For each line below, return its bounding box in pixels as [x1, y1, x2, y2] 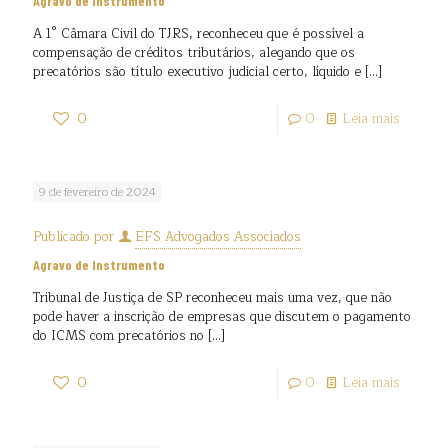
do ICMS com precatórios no [33, 325, 204, 347]
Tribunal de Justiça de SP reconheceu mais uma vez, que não [33, 287, 392, 309]
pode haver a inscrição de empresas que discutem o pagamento [33, 306, 411, 328]
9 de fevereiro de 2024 [38, 182, 156, 202]
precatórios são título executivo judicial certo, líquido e [33, 61, 361, 83]
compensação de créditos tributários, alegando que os [33, 42, 355, 64]
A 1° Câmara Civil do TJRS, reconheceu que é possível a [33, 23, 364, 45]
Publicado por [33, 226, 118, 248]
